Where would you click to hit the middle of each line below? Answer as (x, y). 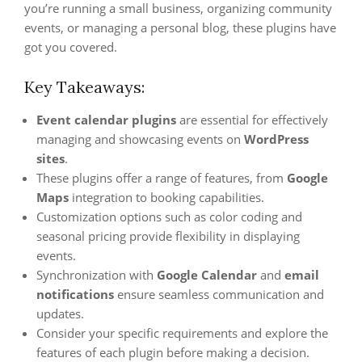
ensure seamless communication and (219, 294)
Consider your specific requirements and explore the (182, 333)
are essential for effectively (252, 120)
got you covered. (71, 47)
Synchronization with (97, 275)
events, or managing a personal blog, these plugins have (180, 27)
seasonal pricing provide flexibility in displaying (168, 236)
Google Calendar (207, 275)
